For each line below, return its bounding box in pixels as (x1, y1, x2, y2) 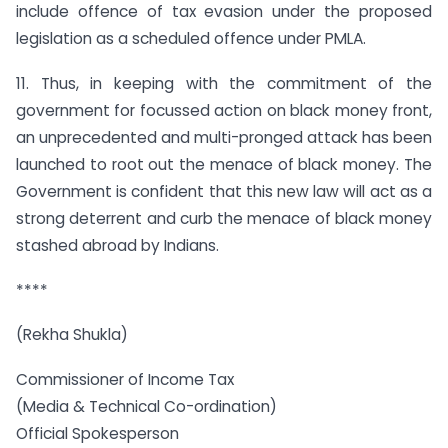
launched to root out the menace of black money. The (16, 153, 432, 175)
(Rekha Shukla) (16, 324, 128, 346)
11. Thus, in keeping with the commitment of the (16, 72, 432, 94)
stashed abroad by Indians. (16, 234, 219, 256)
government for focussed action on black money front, (16, 99, 432, 121)
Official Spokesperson (16, 423, 179, 445)
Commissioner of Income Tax (16, 369, 234, 391)
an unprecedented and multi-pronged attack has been (16, 126, 432, 148)
